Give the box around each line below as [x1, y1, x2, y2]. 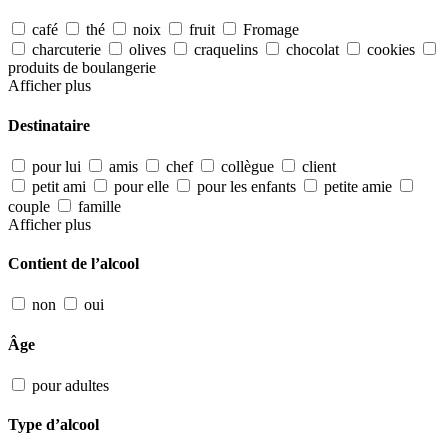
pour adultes [32, 376, 109, 394]
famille [78, 197, 121, 215]
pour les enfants [197, 177, 296, 195]
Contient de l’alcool [8, 255, 139, 273]
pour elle [114, 177, 169, 195]
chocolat [286, 41, 339, 59]
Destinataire [8, 116, 90, 134]
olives [129, 41, 166, 59]
